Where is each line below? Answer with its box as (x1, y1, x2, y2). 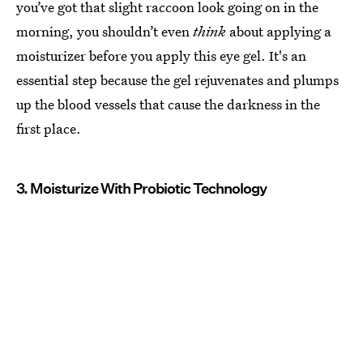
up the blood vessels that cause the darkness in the (16, 95, 320, 114)
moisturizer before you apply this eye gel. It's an (16, 46, 306, 66)
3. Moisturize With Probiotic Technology (16, 180, 267, 198)
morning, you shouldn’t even (16, 22, 193, 41)
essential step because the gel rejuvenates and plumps (16, 70, 339, 90)
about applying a (226, 22, 331, 41)
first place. (16, 119, 81, 139)
